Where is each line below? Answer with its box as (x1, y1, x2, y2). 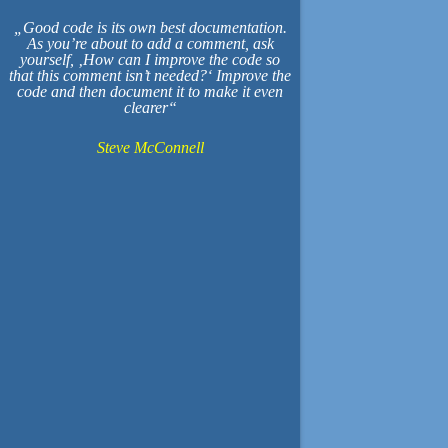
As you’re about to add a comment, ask (26, 35, 274, 52)
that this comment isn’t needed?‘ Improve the (9, 67, 291, 84)
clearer (123, 99, 168, 116)
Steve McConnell (96, 139, 204, 156)
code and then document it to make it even (17, 83, 283, 100)
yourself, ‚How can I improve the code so (20, 51, 280, 68)
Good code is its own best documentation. (22, 19, 287, 36)
